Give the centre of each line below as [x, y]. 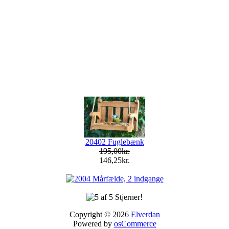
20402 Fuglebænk [114, 142]
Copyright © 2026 [100, 214]
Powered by [93, 223]
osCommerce [135, 223]
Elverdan [145, 214]
